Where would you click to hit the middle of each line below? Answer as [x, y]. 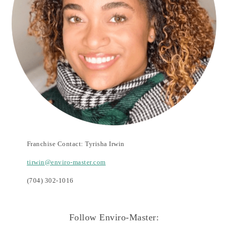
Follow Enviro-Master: [114, 217]
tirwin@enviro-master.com [66, 162]
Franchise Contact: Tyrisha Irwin [76, 144]
